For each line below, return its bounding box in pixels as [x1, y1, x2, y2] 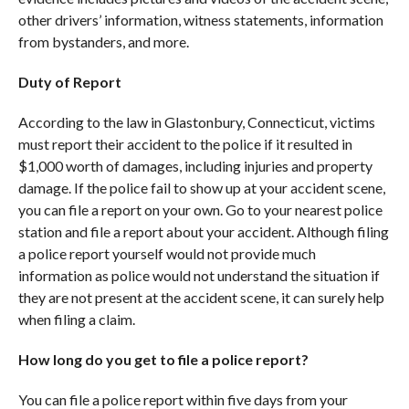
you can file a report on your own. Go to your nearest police [17, 200, 383, 218]
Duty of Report [17, 72, 124, 90]
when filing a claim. [17, 309, 138, 328]
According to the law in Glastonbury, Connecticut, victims [17, 112, 375, 131]
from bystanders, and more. [17, 32, 192, 50]
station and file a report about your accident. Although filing [17, 222, 389, 240]
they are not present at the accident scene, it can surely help [17, 288, 384, 306]
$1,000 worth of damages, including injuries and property [17, 156, 372, 174]
